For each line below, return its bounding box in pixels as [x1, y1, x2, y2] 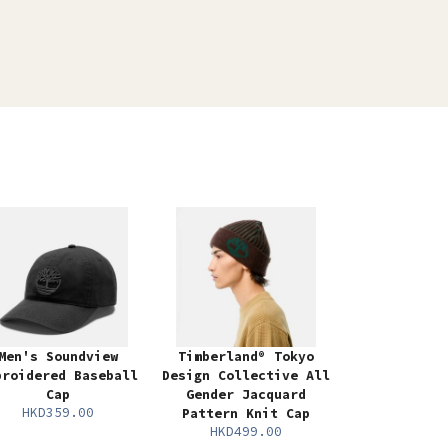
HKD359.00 [22, 404, 94, 422]
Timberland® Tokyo [178, 348, 314, 366]
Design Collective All [162, 367, 330, 385]
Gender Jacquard [186, 386, 306, 404]
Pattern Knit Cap [182, 405, 310, 423]
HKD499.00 [210, 423, 282, 441]
